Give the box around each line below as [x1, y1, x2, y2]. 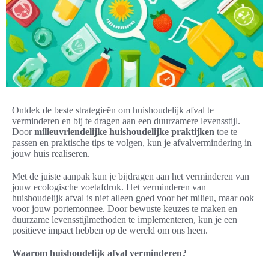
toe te [214, 127, 237, 138]
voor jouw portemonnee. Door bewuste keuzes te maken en [12, 204, 237, 214]
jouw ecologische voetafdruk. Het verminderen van [12, 182, 206, 193]
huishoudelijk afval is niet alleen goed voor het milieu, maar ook [12, 193, 254, 204]
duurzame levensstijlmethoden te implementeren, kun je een [12, 214, 237, 225]
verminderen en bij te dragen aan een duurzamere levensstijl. [12, 116, 240, 127]
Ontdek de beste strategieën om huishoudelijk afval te [12, 105, 214, 116]
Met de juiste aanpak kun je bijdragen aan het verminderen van [12, 171, 249, 182]
